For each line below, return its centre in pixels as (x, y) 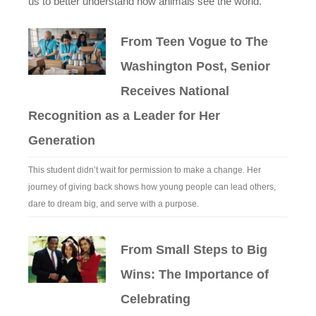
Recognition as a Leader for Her (124, 116)
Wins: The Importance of (195, 274)
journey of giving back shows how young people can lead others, (152, 187)
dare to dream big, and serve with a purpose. (115, 204)
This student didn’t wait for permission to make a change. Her (145, 170)
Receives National (175, 91)
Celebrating (156, 299)
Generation (62, 140)
